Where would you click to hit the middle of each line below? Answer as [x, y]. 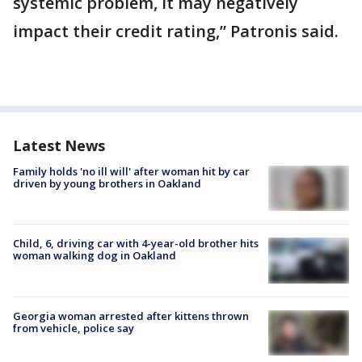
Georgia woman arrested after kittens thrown [131, 316]
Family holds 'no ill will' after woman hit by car [131, 172]
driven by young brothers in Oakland [107, 184]
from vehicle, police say [74, 328]
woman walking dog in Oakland [95, 256]
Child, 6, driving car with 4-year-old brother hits [136, 244]
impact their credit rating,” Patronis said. [176, 32]
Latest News [59, 146]
